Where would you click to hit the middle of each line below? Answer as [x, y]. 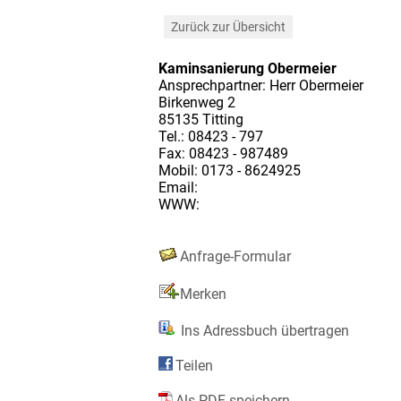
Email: [178, 187]
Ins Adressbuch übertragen [263, 330]
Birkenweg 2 [197, 102]
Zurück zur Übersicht [228, 26]
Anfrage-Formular [235, 256]
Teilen [194, 365]
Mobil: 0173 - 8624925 [230, 170]
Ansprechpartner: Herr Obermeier [261, 85]
